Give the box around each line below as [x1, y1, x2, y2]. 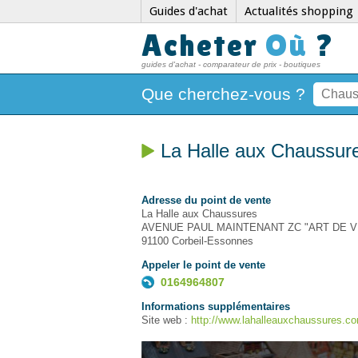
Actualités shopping [245, 4, 353, 18]
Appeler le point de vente [141, 259, 265, 271]
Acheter [141, 27, 265, 63]
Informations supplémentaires [141, 300, 290, 312]
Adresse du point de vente [141, 194, 271, 206]
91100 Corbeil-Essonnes [141, 235, 253, 247]
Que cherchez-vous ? [141, 85, 305, 103]
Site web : [141, 314, 191, 326]
